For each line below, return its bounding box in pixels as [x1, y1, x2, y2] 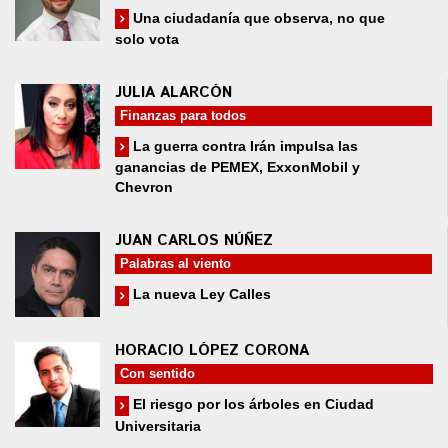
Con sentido [120, 366, 195, 382]
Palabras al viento [120, 256, 231, 272]
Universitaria [115, 417, 201, 434]
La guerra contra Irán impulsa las [129, 138, 358, 155]
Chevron [115, 179, 173, 196]
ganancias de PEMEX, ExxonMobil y [115, 159, 360, 176]
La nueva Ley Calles [129, 286, 271, 303]
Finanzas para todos [120, 108, 246, 124]
